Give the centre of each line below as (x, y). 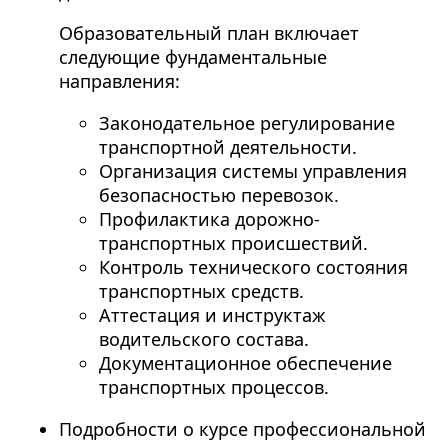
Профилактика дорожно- (209, 219)
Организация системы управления (252, 171)
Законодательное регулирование (246, 123)
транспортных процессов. (213, 387)
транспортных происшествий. (233, 243)
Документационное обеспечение (245, 363)
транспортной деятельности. (227, 147)
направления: (119, 81)
